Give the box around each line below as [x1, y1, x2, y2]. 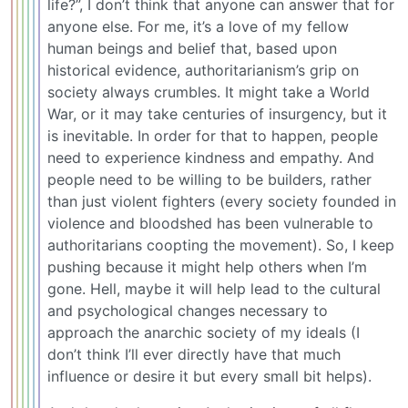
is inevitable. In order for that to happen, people [47, 126, 378, 145]
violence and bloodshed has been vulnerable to [47, 213, 373, 232]
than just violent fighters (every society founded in [47, 191, 396, 210]
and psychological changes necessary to [47, 301, 328, 320]
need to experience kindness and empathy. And [47, 148, 374, 167]
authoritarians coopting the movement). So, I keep [47, 235, 394, 254]
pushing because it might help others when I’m [47, 257, 367, 276]
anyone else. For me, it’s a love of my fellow [47, 16, 349, 36]
